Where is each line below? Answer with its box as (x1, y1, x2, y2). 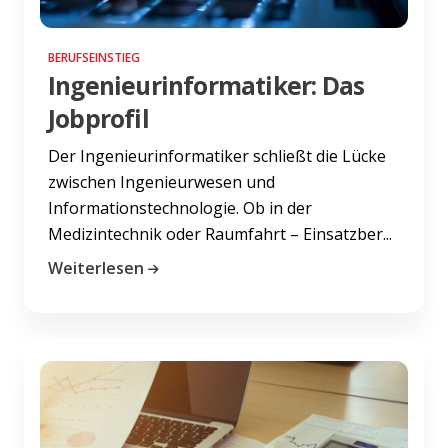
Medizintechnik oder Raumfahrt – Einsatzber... (48, 222, 392, 245)
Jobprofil (48, 101, 149, 135)
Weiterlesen (48, 256, 144, 279)
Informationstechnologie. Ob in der (48, 196, 312, 219)
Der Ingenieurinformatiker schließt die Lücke (48, 144, 386, 167)
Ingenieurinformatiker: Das (48, 68, 365, 102)
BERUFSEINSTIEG (48, 48, 140, 66)
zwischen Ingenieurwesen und (48, 170, 275, 193)
